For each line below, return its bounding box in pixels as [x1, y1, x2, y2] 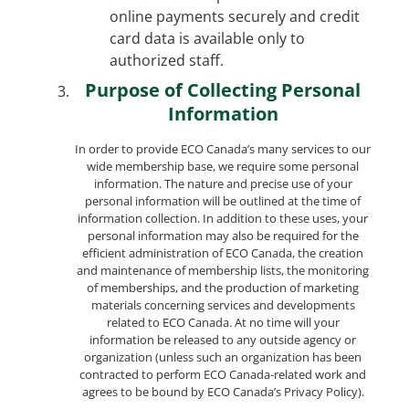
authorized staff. [110, 49, 224, 70]
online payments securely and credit [110, 5, 360, 26]
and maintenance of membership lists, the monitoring [77, 261, 369, 278]
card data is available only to [110, 27, 305, 48]
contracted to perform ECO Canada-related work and [79, 365, 366, 383]
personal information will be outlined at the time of [85, 192, 361, 209]
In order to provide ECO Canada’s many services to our [75, 140, 371, 157]
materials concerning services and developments [90, 296, 355, 313]
